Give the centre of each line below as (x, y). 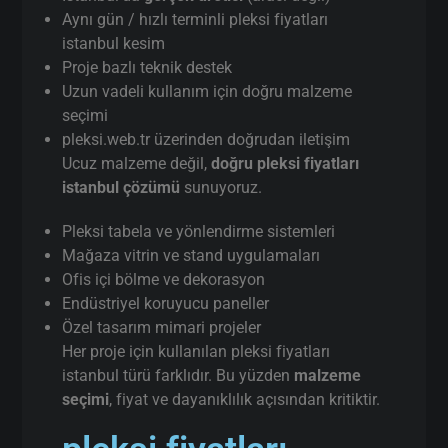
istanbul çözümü (121, 187)
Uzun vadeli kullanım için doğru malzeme (207, 91)
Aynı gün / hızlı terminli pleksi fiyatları (195, 19)
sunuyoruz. (221, 187)
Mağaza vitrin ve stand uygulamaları (191, 255)
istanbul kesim (114, 43)
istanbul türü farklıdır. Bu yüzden (178, 375)
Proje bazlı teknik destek (147, 67)
